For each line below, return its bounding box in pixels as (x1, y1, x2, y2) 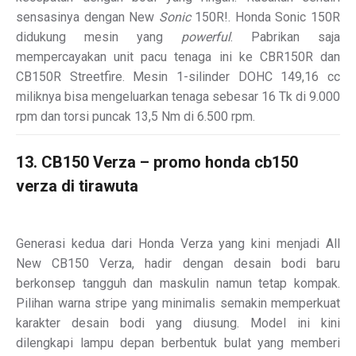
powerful (181, 29, 230, 44)
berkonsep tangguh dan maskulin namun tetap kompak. (16, 275, 340, 291)
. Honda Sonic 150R (228, 9, 341, 25)
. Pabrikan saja (230, 29, 340, 44)
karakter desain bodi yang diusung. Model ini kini (16, 315, 340, 331)
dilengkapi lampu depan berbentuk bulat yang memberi (16, 335, 340, 350)
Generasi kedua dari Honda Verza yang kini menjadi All (16, 235, 340, 251)
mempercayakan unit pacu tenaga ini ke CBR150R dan (16, 48, 340, 64)
